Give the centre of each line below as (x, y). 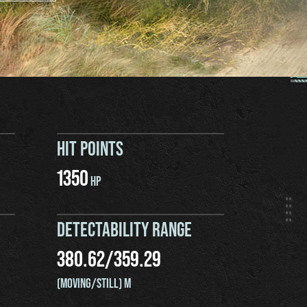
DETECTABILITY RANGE (125, 229)
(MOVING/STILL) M (94, 282)
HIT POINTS (90, 148)
